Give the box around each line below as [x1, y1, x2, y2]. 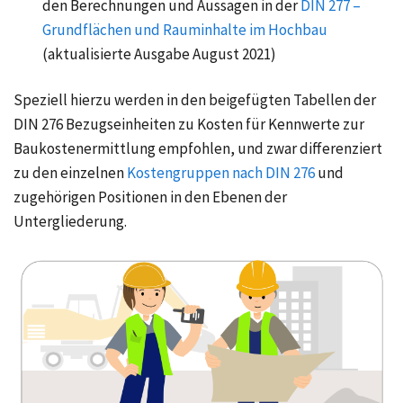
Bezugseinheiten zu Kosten [66, 113, 243, 134]
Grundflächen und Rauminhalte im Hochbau [42, 19, 327, 40]
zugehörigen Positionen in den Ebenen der [13, 186, 287, 207]
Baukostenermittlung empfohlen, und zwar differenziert [13, 138, 382, 158]
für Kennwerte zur [246, 113, 364, 134]
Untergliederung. [13, 210, 127, 231]
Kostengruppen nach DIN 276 [127, 162, 315, 183]
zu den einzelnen [13, 162, 124, 183]
